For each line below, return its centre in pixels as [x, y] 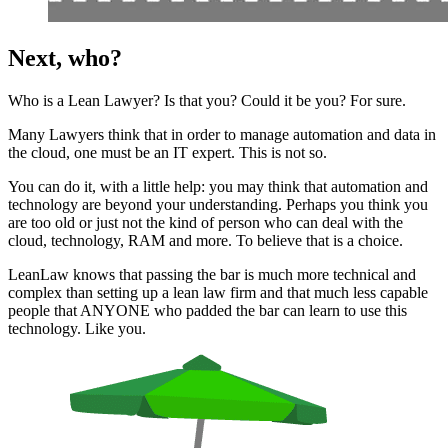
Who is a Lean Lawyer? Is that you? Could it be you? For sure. [207, 101]
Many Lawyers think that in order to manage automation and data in [222, 135]
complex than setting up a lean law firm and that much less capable [218, 293]
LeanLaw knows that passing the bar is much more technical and [212, 275]
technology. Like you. [77, 329]
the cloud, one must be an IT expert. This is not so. [167, 153]
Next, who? [65, 58]
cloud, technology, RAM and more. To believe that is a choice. [205, 241]
